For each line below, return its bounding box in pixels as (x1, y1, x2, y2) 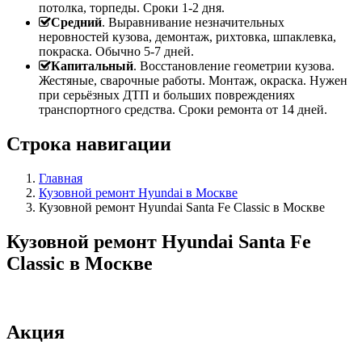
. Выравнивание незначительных (102, 15, 284, 30)
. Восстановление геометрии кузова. (133, 59, 335, 74)
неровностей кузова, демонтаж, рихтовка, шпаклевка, (39, 30, 336, 44)
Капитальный (51, 59, 133, 74)
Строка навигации (6, 133, 171, 155)
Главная (39, 171, 82, 186)
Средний (51, 15, 102, 30)
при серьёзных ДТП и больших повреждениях (39, 88, 295, 103)
